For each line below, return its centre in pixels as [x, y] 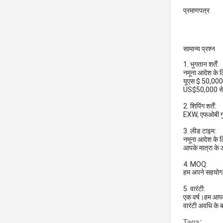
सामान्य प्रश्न [199, 49]
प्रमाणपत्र [196, 10]
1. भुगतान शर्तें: [201, 64]
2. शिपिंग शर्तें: [200, 106]
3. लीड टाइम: [200, 131]
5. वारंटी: [194, 189]
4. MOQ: [195, 164]
